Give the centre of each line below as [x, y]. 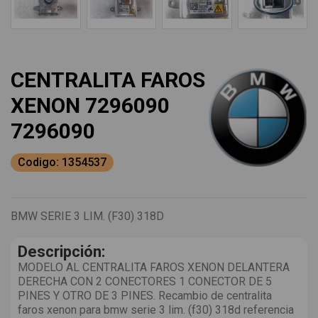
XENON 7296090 [90, 106]
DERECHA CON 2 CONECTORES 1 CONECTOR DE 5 [145, 282]
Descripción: [61, 252]
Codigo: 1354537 [62, 163]
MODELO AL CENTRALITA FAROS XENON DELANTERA [154, 268]
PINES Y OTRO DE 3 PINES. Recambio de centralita [145, 296]
